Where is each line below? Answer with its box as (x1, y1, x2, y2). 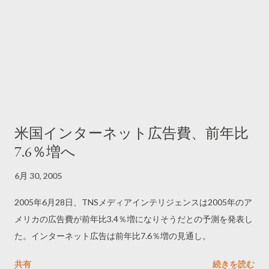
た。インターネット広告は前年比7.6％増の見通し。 (14, 231, 211, 241)
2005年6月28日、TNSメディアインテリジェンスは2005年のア (14, 197, 252, 207)
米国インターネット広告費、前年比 (14, 124, 249, 142)
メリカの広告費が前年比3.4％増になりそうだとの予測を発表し (14, 214, 253, 224)
